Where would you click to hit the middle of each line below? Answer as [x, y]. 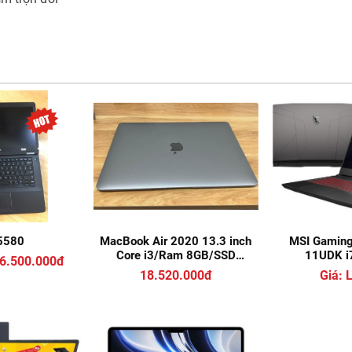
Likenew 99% [176, 284]
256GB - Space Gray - [176, 270]
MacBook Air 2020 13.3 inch [176, 242]
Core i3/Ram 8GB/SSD [176, 256]
